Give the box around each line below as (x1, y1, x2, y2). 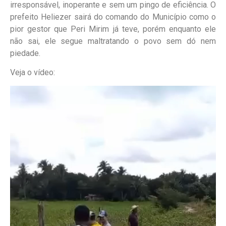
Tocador (10, 86, 38, 96)
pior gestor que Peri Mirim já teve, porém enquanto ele (10, 24, 216, 34)
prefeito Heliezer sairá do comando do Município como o (10, 12, 216, 22)
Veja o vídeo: (10, 68, 55, 78)
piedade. (10, 48, 40, 58)
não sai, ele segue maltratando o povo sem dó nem (10, 36, 216, 46)
